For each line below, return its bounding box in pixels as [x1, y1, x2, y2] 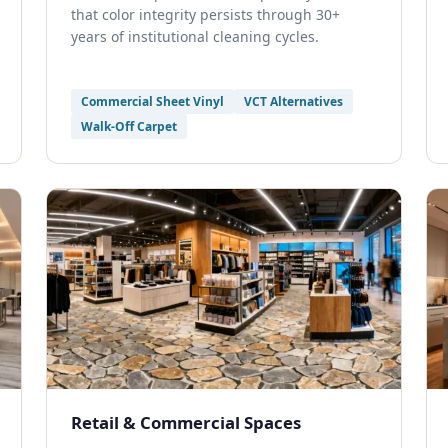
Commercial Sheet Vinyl [81, 93, 224, 110]
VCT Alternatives [244, 93, 343, 110]
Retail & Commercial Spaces [71, 411, 301, 434]
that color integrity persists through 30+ [71, 5, 340, 24]
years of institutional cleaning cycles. [71, 27, 319, 46]
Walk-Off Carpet [81, 118, 177, 135]
